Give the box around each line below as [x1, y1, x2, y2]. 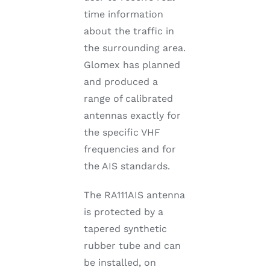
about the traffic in [83, 25, 174, 37]
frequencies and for [83, 143, 176, 155]
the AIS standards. [83, 160, 170, 172]
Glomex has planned [83, 59, 180, 71]
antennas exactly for [83, 110, 181, 122]
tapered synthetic [83, 223, 167, 235]
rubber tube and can [83, 240, 181, 252]
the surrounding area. [83, 42, 186, 54]
